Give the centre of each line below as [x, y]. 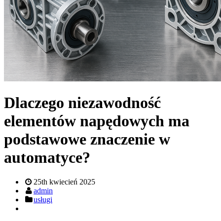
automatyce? [47, 158]
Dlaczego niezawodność [82, 103]
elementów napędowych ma [97, 121]
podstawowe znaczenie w [87, 139]
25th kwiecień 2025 [64, 182]
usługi [43, 199]
